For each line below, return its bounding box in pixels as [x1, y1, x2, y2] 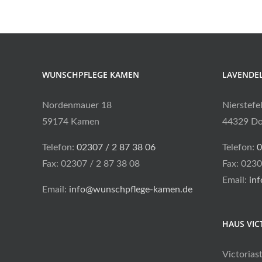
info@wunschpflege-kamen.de [69, 185, 192, 195]
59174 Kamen [42, 117, 99, 127]
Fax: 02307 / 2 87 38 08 [42, 159, 140, 169]
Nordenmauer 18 [42, 101, 112, 111]
